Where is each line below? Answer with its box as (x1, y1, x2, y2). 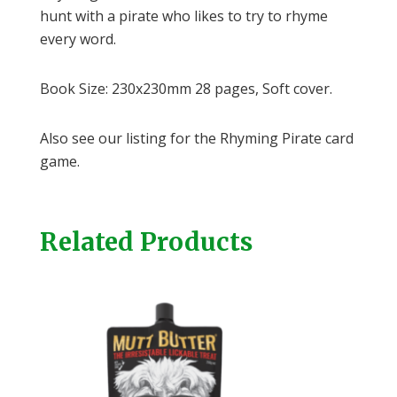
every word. (39, 28, 116, 49)
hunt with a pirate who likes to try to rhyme (39, 5, 328, 26)
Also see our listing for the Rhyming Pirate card (39, 128, 354, 148)
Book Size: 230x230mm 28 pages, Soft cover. (39, 78, 336, 98)
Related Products (39, 225, 253, 258)
